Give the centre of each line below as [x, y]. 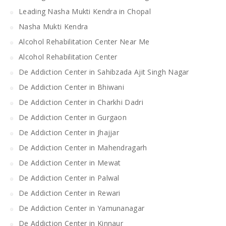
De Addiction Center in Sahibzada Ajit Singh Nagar [104, 72]
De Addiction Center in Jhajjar [69, 132]
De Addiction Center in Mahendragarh [83, 147]
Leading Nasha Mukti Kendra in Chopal [85, 11]
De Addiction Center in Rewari [70, 193]
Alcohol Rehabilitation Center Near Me [84, 41]
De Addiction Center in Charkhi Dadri [81, 102]
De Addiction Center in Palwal [69, 178]
